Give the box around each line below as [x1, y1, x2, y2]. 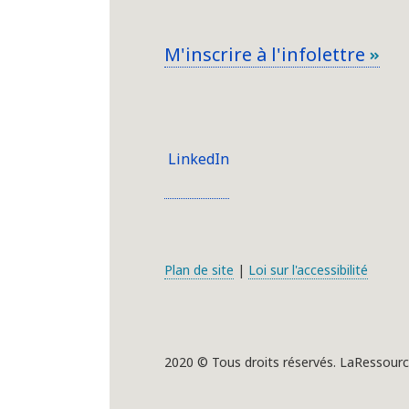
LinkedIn [164, 149, 229, 170]
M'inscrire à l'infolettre [164, 42, 370, 68]
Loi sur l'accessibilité [248, 261, 368, 279]
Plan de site [164, 261, 234, 279]
